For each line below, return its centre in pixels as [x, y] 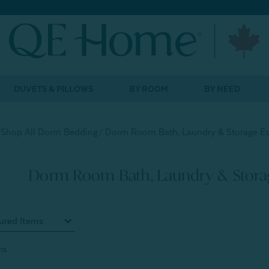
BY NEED [222, 89]
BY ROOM [148, 89]
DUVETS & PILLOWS [53, 89]
